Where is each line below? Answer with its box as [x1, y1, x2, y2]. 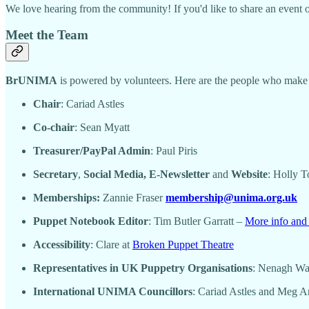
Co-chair [33, 121, 74, 133]
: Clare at [90, 239, 132, 250]
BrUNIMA [6, 74, 57, 86]
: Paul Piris [150, 145, 197, 157]
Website [231, 168, 268, 180]
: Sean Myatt [74, 121, 130, 133]
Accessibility [33, 239, 90, 250]
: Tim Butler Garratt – [148, 215, 245, 227]
